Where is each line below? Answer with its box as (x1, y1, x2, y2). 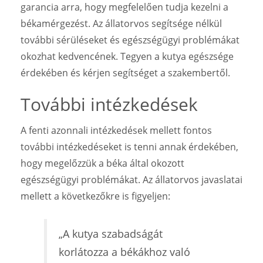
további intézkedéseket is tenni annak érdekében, (21, 140, 238, 153)
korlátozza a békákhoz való (59, 244, 190, 259)
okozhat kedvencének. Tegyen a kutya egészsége (21, 49, 234, 63)
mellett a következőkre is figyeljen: (21, 189, 170, 203)
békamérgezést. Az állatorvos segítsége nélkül (21, 16, 222, 30)
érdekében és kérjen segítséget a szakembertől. (21, 66, 230, 79)
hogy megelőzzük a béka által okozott (21, 156, 184, 170)
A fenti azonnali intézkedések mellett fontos (21, 123, 212, 137)
